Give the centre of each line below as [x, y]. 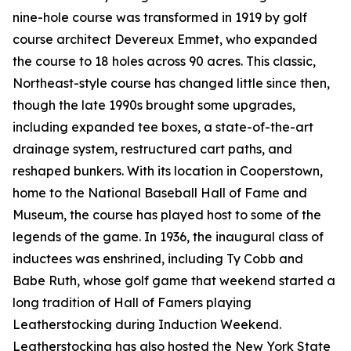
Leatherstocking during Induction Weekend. [147, 325]
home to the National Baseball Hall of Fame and [160, 193]
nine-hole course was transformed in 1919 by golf [160, 18]
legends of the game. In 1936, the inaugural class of [168, 237]
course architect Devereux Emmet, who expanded [165, 40]
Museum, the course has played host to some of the [167, 215]
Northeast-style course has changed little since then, [171, 83]
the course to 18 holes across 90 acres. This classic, [164, 62]
